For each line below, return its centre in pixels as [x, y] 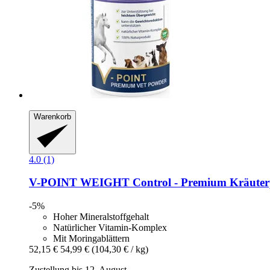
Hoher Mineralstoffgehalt [101, 217]
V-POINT [53, 183]
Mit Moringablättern [91, 239]
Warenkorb [52, 117]
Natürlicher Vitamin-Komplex [110, 228]
